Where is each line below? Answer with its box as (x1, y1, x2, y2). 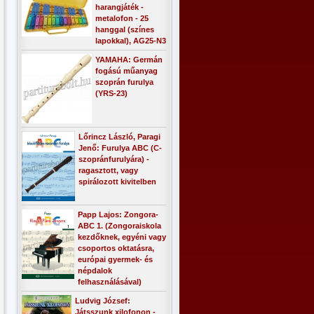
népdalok (78, 266, 112, 275)
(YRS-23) (95, 89, 128, 97)
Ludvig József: (75, 296, 130, 305)
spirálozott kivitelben (78, 177, 156, 186)
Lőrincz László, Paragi (78, 132, 161, 141)
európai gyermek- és (78, 255, 153, 264)
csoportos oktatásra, (78, 244, 154, 252)
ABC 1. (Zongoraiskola (78, 221, 161, 230)
